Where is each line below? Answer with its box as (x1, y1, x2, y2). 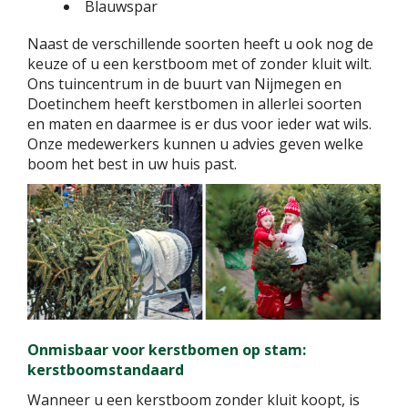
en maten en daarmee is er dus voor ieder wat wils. (27, 113, 372, 134)
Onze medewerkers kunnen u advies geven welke (27, 133, 363, 154)
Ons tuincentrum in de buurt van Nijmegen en (27, 73, 342, 94)
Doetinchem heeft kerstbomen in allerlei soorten (27, 93, 362, 114)
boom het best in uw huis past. (27, 153, 237, 174)
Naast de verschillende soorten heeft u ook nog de (27, 33, 373, 54)
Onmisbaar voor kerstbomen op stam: (27, 340, 306, 361)
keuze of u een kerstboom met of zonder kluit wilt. (27, 53, 372, 74)
